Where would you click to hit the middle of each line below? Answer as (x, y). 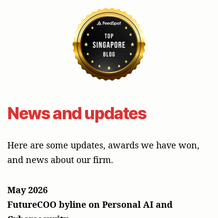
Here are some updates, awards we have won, (103, 145)
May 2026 (27, 190)
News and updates (77, 113)
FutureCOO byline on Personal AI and (90, 204)
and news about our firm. (60, 159)
